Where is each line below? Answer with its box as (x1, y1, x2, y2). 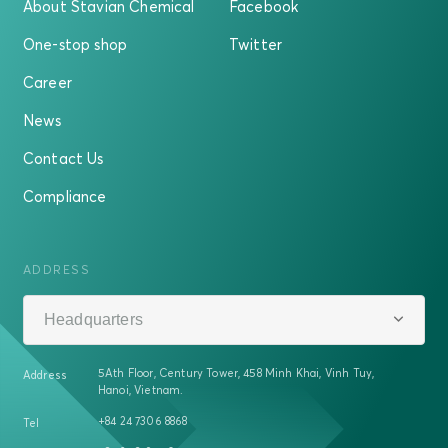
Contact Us (23, 149, 104, 168)
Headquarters (44, 311, 143, 329)
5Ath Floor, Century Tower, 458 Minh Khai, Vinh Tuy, (98, 366, 375, 381)
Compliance (23, 187, 107, 206)
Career (23, 73, 72, 92)
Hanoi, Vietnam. (98, 383, 184, 398)
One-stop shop (23, 35, 128, 54)
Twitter (229, 35, 283, 54)
